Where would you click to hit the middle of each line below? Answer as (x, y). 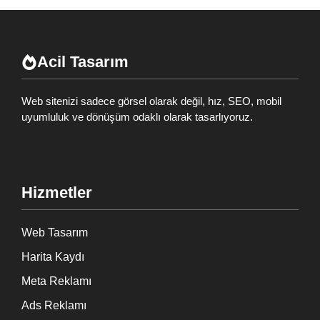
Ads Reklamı (54, 306)
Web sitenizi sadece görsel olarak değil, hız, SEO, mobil (151, 101)
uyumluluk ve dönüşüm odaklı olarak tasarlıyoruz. (137, 116)
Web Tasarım (55, 233)
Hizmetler (57, 193)
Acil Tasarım (83, 61)
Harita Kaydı (53, 257)
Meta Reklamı (56, 281)
